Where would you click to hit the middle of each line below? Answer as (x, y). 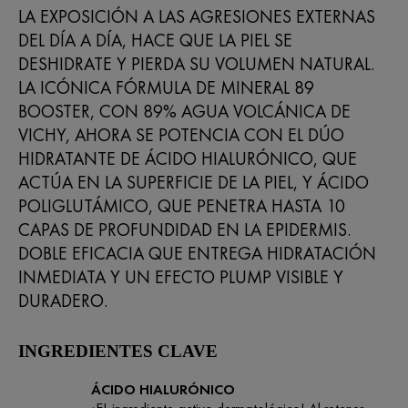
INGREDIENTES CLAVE (118, 351)
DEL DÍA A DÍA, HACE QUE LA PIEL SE (155, 40)
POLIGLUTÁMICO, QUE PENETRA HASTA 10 (182, 205)
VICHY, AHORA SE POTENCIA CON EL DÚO (181, 134)
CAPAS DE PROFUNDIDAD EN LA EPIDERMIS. (184, 229)
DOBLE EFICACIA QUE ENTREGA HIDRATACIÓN (197, 253)
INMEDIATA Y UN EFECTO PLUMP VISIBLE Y (181, 276)
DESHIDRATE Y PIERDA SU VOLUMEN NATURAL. (196, 63)
